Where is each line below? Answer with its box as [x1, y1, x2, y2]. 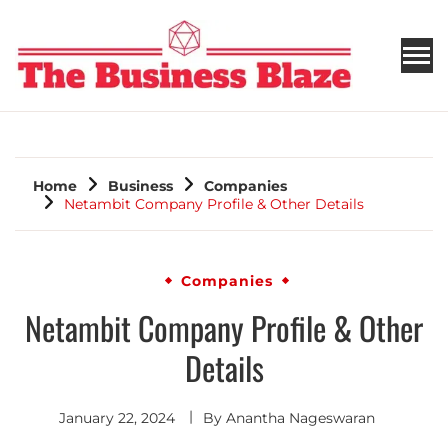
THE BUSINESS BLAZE [15, 96, 357, 150]
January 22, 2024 [59, 409, 175, 428]
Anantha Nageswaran [226, 409, 375, 428]
